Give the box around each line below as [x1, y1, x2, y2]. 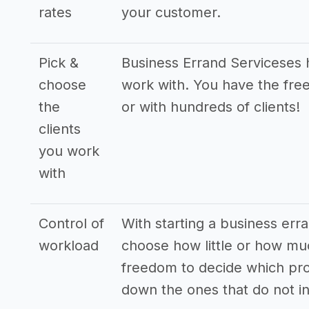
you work [39, 143, 99, 159]
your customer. [121, 4, 221, 21]
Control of [39, 215, 104, 232]
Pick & [39, 54, 79, 71]
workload [39, 237, 99, 254]
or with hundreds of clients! [121, 99, 300, 115]
